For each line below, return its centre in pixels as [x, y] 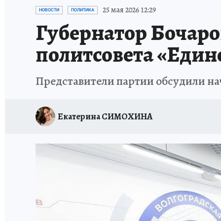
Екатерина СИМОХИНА [105, 116]
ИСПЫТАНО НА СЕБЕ [117, 6]
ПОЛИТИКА [83, 10]
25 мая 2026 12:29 [129, 10]
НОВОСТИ [49, 10]
